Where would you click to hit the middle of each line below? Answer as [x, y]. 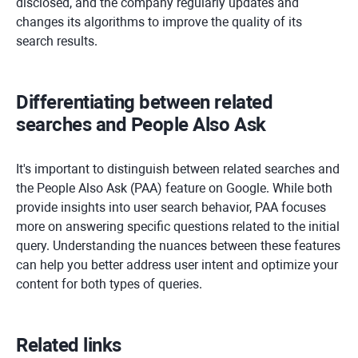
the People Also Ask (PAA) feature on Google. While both [174, 189]
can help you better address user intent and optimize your [177, 265]
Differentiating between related [145, 103]
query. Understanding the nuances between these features [178, 246]
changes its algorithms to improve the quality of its [159, 22]
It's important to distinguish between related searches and [178, 169]
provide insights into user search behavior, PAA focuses [171, 208]
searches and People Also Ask [141, 125]
